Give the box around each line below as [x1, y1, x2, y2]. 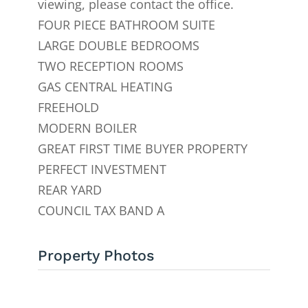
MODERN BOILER [37, 120, 137, 137]
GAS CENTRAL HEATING [37, 78, 173, 96]
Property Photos [37, 247, 154, 265]
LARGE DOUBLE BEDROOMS [37, 37, 199, 54]
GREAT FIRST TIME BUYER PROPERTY [37, 140, 247, 157]
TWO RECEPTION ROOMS [37, 58, 184, 75]
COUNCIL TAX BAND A [37, 202, 164, 219]
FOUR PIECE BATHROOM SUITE [37, 16, 215, 34]
